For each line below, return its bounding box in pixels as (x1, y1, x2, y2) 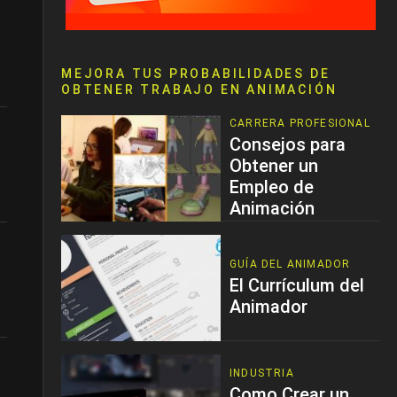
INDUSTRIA (230, 367, 294, 379)
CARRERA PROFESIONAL (230, 117, 370, 129)
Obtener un (230, 155, 318, 176)
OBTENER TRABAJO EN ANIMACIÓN (61, 82, 338, 97)
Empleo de (230, 176, 314, 198)
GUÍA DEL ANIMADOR (230, 258, 351, 270)
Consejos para (230, 134, 346, 155)
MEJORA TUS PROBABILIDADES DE (61, 66, 331, 81)
